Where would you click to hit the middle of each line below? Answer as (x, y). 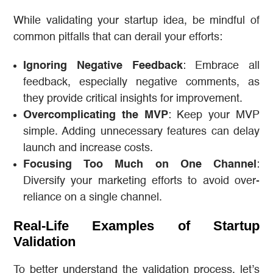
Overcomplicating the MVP (96, 115)
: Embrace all (221, 66)
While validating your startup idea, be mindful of (136, 20)
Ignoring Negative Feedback (103, 66)
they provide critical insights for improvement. (133, 98)
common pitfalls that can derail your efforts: (118, 37)
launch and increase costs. (88, 148)
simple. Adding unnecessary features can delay (141, 131)
